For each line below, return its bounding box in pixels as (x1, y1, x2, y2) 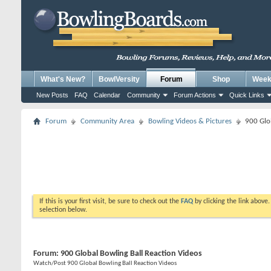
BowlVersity (99, 75, 140, 83)
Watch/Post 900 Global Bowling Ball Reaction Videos (33, 260, 177, 267)
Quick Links (229, 91, 264, 99)
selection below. (39, 206, 87, 214)
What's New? (41, 75, 85, 83)
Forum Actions (174, 91, 216, 99)
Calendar (94, 91, 120, 99)
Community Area (80, 117, 134, 125)
